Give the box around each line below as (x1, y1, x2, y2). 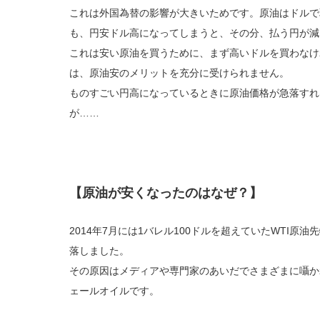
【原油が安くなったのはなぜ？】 (69, 185, 262, 200)
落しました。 (69, 244, 129, 256)
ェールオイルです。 (69, 284, 159, 296)
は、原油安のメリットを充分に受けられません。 (69, 66, 289, 79)
